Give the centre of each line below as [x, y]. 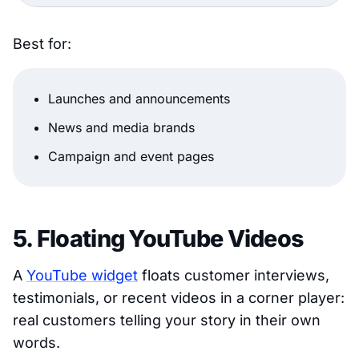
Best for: [42, 44]
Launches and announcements [139, 99]
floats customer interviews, [234, 276]
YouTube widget [82, 276]
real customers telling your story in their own [167, 321]
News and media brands [121, 128]
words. [36, 343]
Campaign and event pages [131, 157]
